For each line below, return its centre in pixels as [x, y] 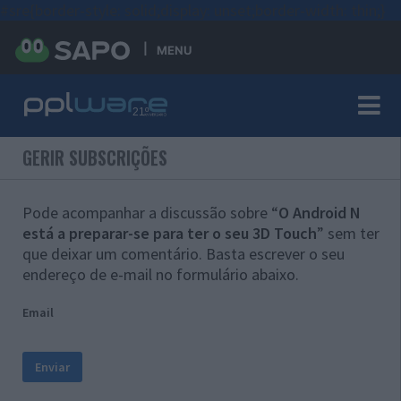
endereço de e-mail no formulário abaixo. [161, 274]
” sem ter [348, 233]
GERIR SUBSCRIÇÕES [95, 158]
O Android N [320, 213]
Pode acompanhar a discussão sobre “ [150, 213]
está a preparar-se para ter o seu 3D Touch [170, 233]
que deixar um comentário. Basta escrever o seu [183, 254]
